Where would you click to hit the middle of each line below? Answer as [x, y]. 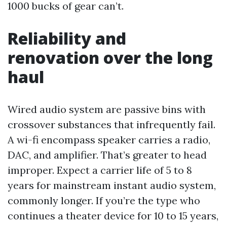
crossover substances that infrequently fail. [111, 124]
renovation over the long [110, 58]
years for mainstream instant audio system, [112, 185]
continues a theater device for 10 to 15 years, [113, 216]
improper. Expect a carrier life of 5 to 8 [100, 170]
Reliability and [67, 38]
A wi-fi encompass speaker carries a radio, [109, 140]
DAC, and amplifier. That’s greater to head [107, 155]
